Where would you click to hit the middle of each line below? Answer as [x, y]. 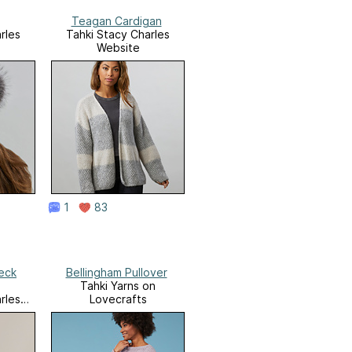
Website [118, 48]
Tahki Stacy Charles [118, 35]
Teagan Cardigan [116, 21]
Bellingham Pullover [116, 273]
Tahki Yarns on [118, 286]
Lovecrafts [118, 299]
